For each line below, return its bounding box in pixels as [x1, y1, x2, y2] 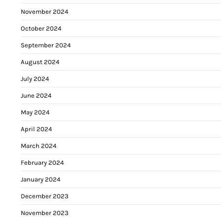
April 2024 [21, 125, 52, 133]
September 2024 [21, 41, 71, 49]
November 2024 [21, 7, 68, 15]
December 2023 [21, 192, 69, 200]
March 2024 [21, 142, 56, 149]
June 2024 [21, 91, 51, 99]
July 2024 [21, 74, 49, 82]
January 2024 [21, 175, 60, 183]
